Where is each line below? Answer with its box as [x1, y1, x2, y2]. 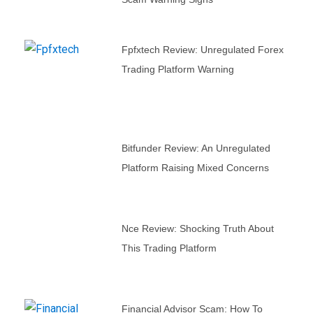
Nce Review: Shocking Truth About [121, 223, 274, 235]
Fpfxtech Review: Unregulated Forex [121, 43, 284, 55]
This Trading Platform [121, 242, 217, 254]
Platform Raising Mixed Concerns [121, 162, 269, 174]
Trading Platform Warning [121, 63, 234, 75]
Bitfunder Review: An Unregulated [121, 143, 270, 154]
